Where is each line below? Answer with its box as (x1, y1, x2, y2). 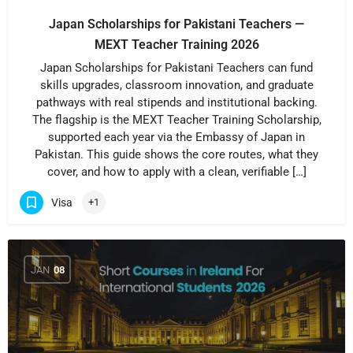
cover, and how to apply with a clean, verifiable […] (46, 165, 307, 179)
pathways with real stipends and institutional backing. (35, 95, 318, 110)
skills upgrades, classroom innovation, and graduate (39, 78, 314, 92)
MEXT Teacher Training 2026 (94, 37, 259, 52)
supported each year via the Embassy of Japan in (48, 130, 305, 144)
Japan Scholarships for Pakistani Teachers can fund (40, 61, 313, 75)
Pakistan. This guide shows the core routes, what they (35, 147, 318, 162)
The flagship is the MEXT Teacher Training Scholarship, (32, 113, 321, 127)
